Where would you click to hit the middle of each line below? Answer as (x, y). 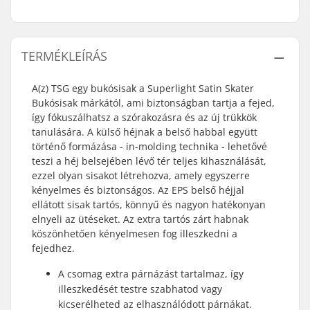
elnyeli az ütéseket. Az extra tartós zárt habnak (140, 219)
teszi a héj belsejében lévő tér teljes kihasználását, (149, 161)
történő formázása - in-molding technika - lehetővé (149, 146)
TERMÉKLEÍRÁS (64, 56)
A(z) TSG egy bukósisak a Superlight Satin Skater (143, 88)
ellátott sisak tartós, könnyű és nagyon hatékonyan (149, 204)
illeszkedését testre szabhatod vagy (140, 289)
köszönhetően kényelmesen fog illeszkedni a (135, 234)
